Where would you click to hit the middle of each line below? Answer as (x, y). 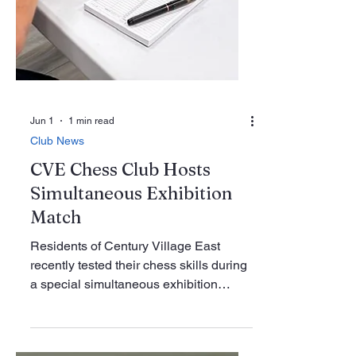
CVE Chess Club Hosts (120, 335)
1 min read (91, 286)
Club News (57, 306)
